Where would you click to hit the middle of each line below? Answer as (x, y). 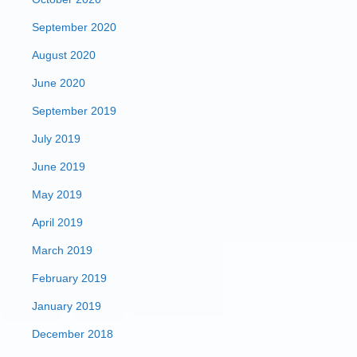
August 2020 (64, 55)
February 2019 (69, 278)
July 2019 (56, 139)
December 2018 (73, 334)
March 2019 (62, 250)
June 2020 (59, 83)
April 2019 (57, 222)
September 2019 (74, 111)
